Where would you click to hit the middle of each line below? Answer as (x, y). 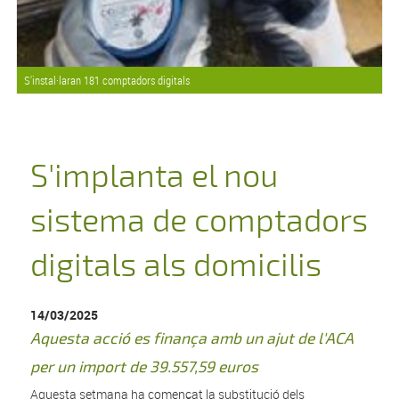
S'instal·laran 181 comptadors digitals (106, 81)
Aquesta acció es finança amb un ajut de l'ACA (192, 339)
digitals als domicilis (176, 266)
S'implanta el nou (155, 177)
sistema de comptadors (199, 222)
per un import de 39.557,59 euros (145, 368)
